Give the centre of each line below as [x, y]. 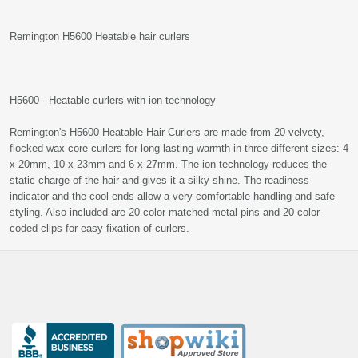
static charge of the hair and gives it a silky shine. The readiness [159, 180]
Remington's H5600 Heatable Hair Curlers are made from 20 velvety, [167, 132]
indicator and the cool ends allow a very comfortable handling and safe [172, 196]
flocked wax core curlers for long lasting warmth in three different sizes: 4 [179, 148]
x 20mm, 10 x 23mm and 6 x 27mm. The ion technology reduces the [168, 164]
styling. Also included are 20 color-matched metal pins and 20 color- [166, 212]
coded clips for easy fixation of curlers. [99, 228]
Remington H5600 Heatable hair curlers [100, 36]
